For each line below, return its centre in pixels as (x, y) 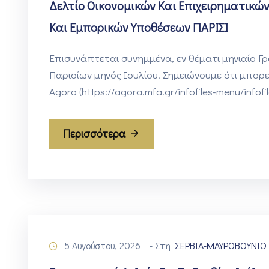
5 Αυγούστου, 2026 (102, 246)
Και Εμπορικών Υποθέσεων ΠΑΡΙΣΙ (139, 27)
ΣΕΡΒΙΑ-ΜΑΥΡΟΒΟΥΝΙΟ (221, 246)
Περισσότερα (94, 134)
